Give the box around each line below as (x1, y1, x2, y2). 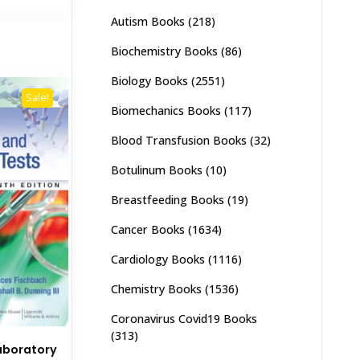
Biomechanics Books (110, 103, 221, 118)
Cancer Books (110, 222, 185, 237)
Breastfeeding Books (110, 192, 224, 207)
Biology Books (110, 73, 188, 88)
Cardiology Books (110, 252, 205, 267)
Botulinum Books (110, 162, 202, 178)
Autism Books (110, 14, 185, 29)
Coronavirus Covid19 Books (110, 311, 257, 326)
